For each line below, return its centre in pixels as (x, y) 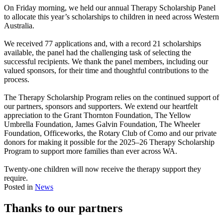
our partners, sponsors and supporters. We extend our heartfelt (101, 107)
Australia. (19, 26)
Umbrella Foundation (38, 124)
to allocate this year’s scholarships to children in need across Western (111, 17)
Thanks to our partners (63, 208)
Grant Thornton (88, 115)
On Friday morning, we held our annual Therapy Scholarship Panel (110, 8)
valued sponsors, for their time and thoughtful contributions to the (106, 71)
